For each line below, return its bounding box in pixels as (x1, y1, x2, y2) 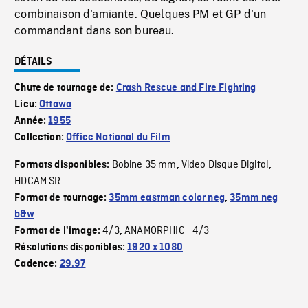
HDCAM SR (14, 175, 61, 189)
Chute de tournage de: (14, 82, 116, 94)
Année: (14, 115, 49, 127)
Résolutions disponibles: (14, 242, 128, 254)
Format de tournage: (14, 192, 109, 204)
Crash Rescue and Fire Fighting (115, 82, 256, 94)
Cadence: (14, 258, 60, 270)
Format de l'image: (14, 225, 103, 237)
